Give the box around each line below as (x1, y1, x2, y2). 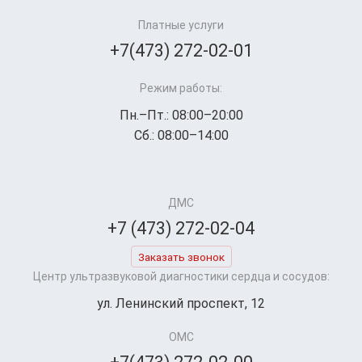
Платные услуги (138, 19, 224, 32)
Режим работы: (140, 82, 222, 95)
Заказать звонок (137, 250, 225, 264)
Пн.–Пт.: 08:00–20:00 (119, 107, 243, 124)
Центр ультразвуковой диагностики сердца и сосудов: (32, 270, 330, 284)
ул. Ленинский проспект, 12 (97, 296, 265, 312)
